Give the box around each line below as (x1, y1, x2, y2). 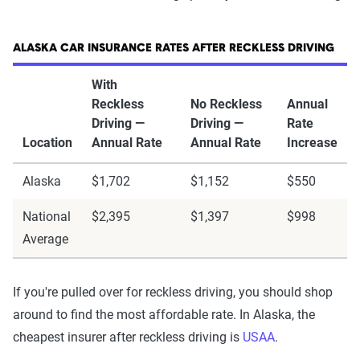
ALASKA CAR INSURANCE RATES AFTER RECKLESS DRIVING (13, 43, 334, 55)
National (22, 209, 71, 224)
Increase (287, 135, 337, 150)
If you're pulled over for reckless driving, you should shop (13, 284, 333, 300)
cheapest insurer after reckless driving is (13, 329, 243, 345)
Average (22, 231, 68, 247)
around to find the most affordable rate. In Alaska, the (13, 307, 315, 322)
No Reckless (190, 96, 262, 112)
